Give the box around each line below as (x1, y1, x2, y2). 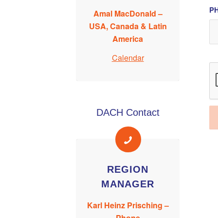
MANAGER (101, 178, 155, 189)
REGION (107, 163, 149, 175)
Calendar (111, 52, 144, 64)
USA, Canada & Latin (89, 20, 167, 32)
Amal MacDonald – (93, 7, 163, 19)
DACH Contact (96, 107, 160, 118)
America (112, 33, 144, 44)
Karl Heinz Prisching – (87, 199, 169, 211)
